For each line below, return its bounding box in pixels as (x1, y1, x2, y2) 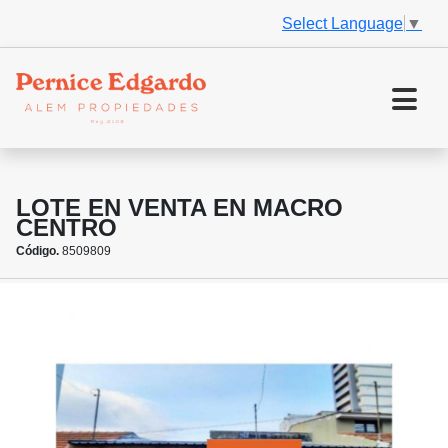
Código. (16, 244, 59, 259)
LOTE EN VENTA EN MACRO (16, 194, 343, 222)
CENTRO (16, 214, 117, 242)
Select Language (282, 14, 403, 32)
